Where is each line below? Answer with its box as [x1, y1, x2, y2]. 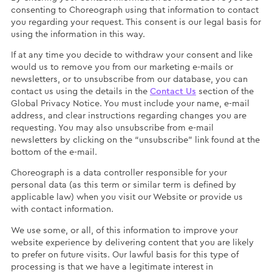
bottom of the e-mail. [10, 148, 97, 157]
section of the [195, 87, 254, 97]
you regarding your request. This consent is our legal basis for [10, 17, 261, 27]
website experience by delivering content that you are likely [10, 237, 254, 247]
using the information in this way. [10, 29, 145, 39]
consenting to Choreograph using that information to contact [10, 5, 259, 15]
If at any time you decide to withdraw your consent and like [10, 50, 253, 60]
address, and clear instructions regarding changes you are [10, 111, 246, 121]
